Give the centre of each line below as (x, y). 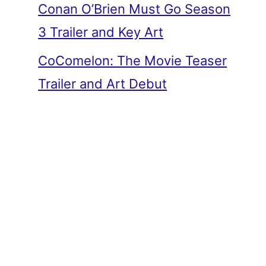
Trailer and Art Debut (103, 83)
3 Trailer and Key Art (101, 32)
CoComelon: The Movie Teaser (133, 60)
